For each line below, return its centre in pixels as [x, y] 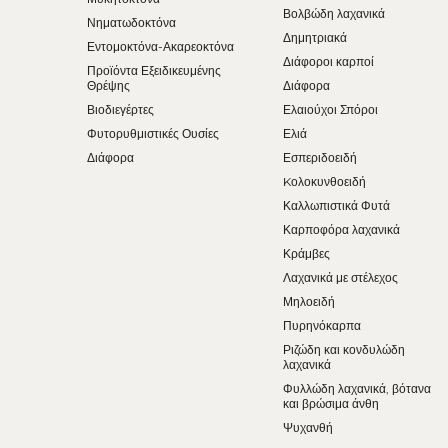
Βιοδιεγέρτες [120, 109]
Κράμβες [307, 253]
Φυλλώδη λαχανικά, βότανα [357, 388]
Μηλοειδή [309, 301]
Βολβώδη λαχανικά [334, 13]
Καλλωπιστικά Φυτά [337, 205]
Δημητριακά [315, 37]
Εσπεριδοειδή [320, 157]
